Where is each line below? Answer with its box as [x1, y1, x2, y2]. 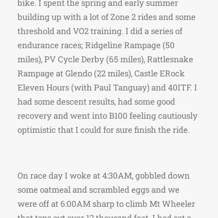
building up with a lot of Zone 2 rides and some [18, 11, 196, 22]
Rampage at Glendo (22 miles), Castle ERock [18, 68, 185, 79]
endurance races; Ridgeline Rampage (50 [18, 39, 175, 51]
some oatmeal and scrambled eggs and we [18, 184, 180, 195]
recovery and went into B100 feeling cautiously [18, 110, 198, 121]
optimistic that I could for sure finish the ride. [18, 124, 190, 135]
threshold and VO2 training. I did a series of [18, 25, 182, 36]
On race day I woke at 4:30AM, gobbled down [18, 170, 190, 181]
